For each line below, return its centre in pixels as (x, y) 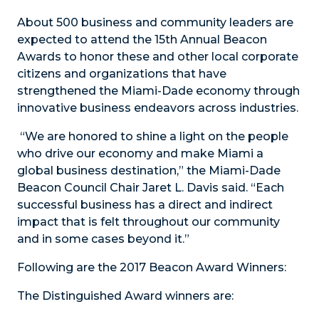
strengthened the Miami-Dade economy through (158, 91)
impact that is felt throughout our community (148, 222)
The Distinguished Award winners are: (125, 296)
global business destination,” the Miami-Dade (149, 171)
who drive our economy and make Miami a (140, 154)
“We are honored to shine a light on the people (153, 137)
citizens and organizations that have (122, 74)
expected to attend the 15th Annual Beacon (142, 40)
